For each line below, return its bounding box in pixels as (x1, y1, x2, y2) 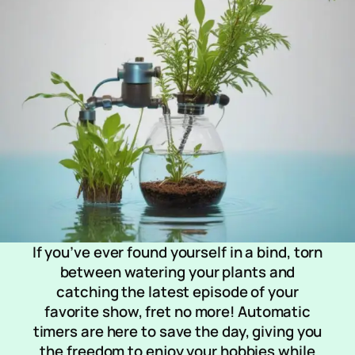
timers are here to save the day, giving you (32, 321, 323, 342)
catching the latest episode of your (56, 281, 299, 303)
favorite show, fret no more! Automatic (44, 301, 311, 323)
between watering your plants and (59, 261, 296, 283)
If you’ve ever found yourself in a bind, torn (32, 242, 323, 263)
